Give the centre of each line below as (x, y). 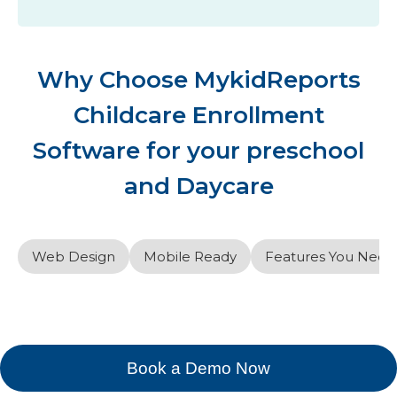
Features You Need (330, 256)
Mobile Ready (190, 256)
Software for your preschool (198, 150)
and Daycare (198, 186)
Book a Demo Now (198, 368)
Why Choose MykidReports (198, 79)
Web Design (74, 256)
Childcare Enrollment (198, 115)
